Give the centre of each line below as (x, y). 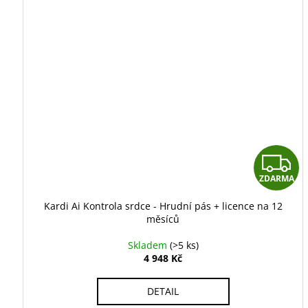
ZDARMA (276, 178)
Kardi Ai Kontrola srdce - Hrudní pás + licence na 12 (163, 206)
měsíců (163, 219)
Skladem (148, 245)
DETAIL (163, 291)
